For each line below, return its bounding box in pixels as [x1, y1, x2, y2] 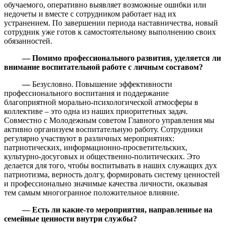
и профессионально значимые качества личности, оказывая [4, 179, 207, 188]
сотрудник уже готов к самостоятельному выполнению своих [4, 27, 216, 36]
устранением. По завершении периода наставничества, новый [4, 18, 218, 27]
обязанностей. [4, 36, 52, 45]
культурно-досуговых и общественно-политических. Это [4, 152, 200, 161]
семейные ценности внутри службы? [4, 214, 137, 223]
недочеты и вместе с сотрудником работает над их [4, 9, 176, 18]
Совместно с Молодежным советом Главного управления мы [4, 116, 214, 125]
